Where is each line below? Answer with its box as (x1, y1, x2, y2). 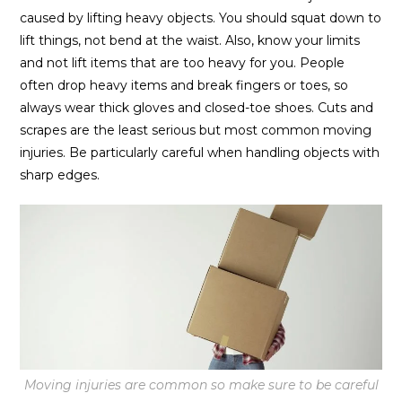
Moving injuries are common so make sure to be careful (23, 376, 379, 393)
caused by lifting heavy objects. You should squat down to (20, 10, 382, 27)
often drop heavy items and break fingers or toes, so (20, 77, 349, 94)
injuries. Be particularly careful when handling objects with (20, 144, 380, 162)
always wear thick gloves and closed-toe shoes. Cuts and (20, 100, 374, 117)
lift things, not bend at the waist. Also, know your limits (20, 32, 361, 49)
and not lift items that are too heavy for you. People (20, 55, 345, 72)
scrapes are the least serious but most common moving (20, 122, 372, 139)
